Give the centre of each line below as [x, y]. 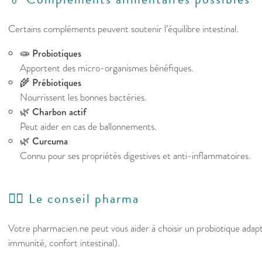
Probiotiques [57, 54]
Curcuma [50, 142]
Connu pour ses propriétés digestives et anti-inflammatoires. [135, 156]
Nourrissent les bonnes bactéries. [83, 98]
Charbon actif [59, 112]
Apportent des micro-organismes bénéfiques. [107, 68]
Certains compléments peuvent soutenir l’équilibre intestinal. [123, 29]
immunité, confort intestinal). [64, 243]
